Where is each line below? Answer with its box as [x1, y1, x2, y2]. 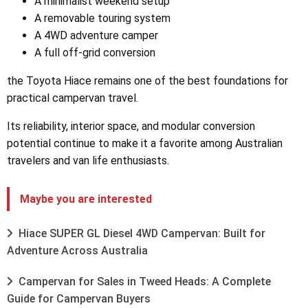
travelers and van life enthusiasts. [7, 154, 169, 168]
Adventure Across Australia [7, 244, 148, 258]
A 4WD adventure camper [34, 29, 158, 43]
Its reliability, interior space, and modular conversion [7, 120, 255, 133]
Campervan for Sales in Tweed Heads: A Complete [16, 275, 271, 289]
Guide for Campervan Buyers [7, 292, 151, 306]
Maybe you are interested [20, 192, 152, 206]
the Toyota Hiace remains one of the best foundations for [7, 74, 288, 88]
